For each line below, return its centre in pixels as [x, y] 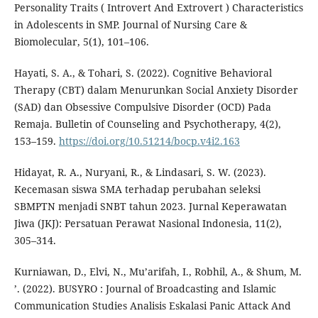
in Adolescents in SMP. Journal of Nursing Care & [130, 25]
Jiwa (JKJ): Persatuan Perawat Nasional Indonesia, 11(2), [148, 224]
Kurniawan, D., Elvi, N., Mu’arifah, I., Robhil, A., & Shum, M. [158, 272]
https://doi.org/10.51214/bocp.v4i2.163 [149, 141]
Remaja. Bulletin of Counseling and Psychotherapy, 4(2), [147, 124]
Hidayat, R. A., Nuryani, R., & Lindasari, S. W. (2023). [140, 172]
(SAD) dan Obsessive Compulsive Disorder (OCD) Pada [142, 107]
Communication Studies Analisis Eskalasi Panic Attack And [152, 306]
